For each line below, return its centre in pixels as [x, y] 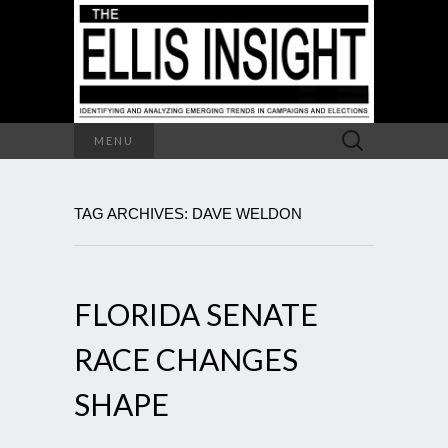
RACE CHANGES [186, 358]
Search [353, 132]
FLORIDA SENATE [196, 313]
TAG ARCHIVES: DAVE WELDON [188, 213]
